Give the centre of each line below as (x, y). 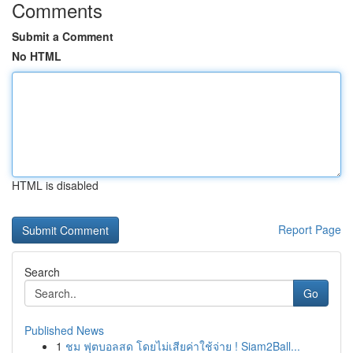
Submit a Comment (63, 36)
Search (42, 272)
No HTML (37, 56)
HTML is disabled (55, 185)
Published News (64, 330)
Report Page (310, 229)
